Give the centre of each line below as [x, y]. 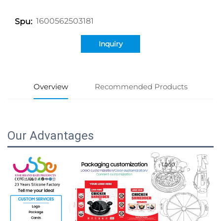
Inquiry [110, 44]
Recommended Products [141, 86]
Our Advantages [51, 135]
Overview [51, 86]
